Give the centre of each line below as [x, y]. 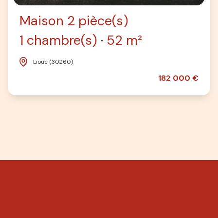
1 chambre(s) [58, 40]
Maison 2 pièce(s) [74, 21]
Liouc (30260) [53, 62]
